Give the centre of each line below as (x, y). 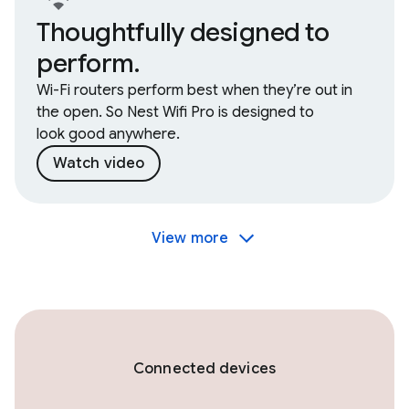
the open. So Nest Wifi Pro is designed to (175, 112)
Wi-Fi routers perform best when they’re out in (194, 90)
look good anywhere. (108, 134)
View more (190, 238)
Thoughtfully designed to (183, 32)
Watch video (99, 163)
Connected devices (204, 368)
